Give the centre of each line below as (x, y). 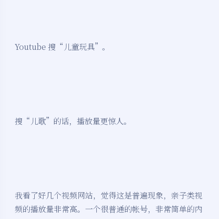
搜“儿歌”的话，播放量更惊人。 (73, 121)
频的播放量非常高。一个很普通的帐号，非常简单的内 (109, 209)
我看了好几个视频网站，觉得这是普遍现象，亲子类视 (109, 196)
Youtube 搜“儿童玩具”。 (62, 47)
